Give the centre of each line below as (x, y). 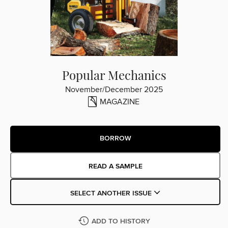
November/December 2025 (114, 89)
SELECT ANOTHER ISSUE (112, 193)
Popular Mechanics (114, 75)
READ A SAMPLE (115, 166)
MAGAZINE (120, 102)
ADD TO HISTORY (121, 221)
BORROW (115, 139)
